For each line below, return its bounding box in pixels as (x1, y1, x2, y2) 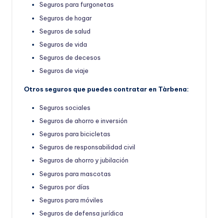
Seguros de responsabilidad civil (39, 143, 135, 151)
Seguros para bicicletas (39, 130, 110, 138)
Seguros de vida (39, 40, 87, 48)
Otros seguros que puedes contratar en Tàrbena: (24, 85, 189, 93)
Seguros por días (39, 182, 90, 191)
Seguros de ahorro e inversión (39, 117, 127, 125)
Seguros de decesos (39, 53, 101, 61)
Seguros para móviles (39, 196, 103, 204)
